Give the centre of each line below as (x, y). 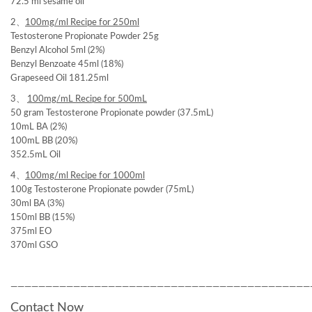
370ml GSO (34, 245)
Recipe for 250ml (105, 23)
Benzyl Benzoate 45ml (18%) (67, 64)
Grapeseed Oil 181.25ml (60, 78)
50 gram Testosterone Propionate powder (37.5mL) (112, 113)
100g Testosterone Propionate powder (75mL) (102, 190)
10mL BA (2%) (39, 127)
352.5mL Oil (36, 155)
